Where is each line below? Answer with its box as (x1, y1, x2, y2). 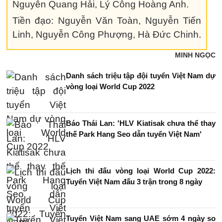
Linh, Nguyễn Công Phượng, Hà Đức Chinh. (12, 29, 201, 40)
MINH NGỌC (175, 51, 216, 59)
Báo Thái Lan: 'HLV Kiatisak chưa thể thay (66, 119, 216, 127)
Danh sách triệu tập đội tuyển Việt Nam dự (66, 71, 216, 80)
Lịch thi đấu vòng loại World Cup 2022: (66, 166, 216, 175)
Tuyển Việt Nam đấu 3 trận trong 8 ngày (66, 177, 202, 186)
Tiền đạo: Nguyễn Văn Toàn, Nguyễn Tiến (12, 15, 202, 26)
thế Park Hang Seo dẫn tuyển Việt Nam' (66, 130, 202, 138)
